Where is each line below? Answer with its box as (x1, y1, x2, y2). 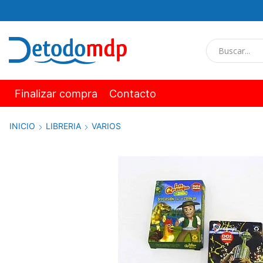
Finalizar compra (15, 87, 97, 100)
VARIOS (92, 120, 121, 131)
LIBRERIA (46, 120, 81, 131)
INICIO (9, 120, 35, 131)
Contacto (109, 87, 156, 100)
